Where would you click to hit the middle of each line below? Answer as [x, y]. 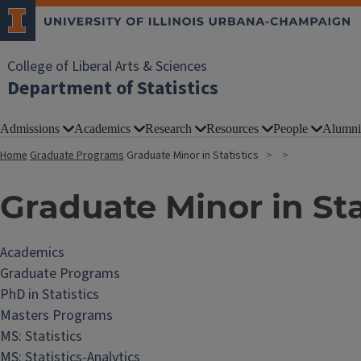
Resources [232, 129]
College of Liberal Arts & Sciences [107, 66]
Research [168, 129]
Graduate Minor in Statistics [193, 156]
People [290, 129]
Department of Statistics [113, 88]
